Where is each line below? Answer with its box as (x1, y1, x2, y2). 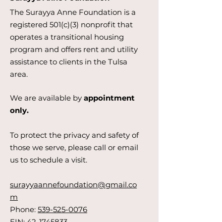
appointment (84, 93, 135, 103)
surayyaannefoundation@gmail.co (10, 180, 137, 190)
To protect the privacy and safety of (10, 130, 139, 140)
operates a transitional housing (10, 32, 124, 42)
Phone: (10, 205, 38, 215)
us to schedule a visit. (10, 155, 87, 165)
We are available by (10, 93, 84, 103)
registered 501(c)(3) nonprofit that (10, 20, 133, 30)
